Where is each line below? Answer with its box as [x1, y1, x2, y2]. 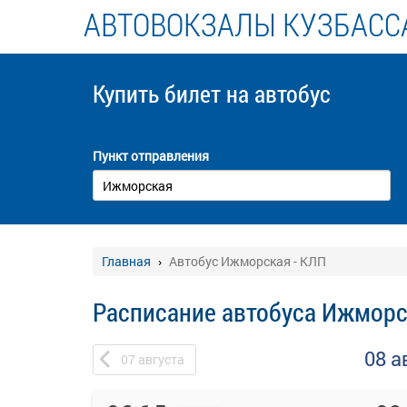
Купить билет [93, 78, 226, 109]
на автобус [226, 78, 331, 109]
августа [138, 351, 184, 368]
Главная [102, 253, 151, 270]
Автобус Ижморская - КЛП [169, 253, 326, 270]
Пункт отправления [93, 147, 209, 164]
